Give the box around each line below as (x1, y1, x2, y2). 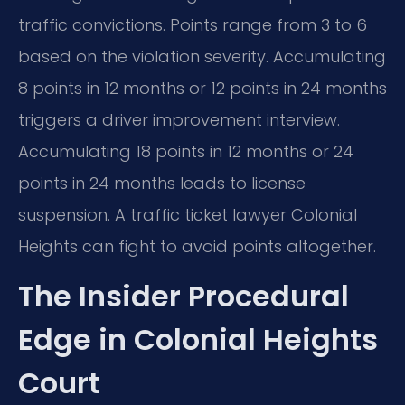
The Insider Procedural (18, 276, 349, 317)
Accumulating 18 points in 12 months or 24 (18, 139, 353, 163)
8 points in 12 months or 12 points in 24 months (18, 76, 387, 99)
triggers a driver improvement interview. (18, 108, 340, 131)
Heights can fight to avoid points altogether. (18, 234, 376, 258)
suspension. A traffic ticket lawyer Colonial (18, 202, 357, 226)
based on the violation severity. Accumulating (18, 44, 386, 68)
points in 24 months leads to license (18, 171, 306, 194)
